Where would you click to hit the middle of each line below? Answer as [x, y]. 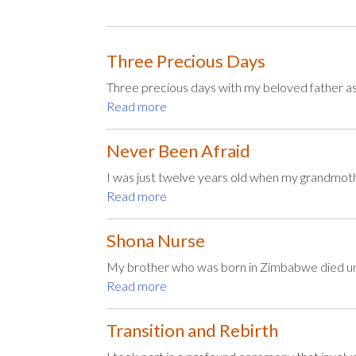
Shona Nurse [156, 240]
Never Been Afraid [179, 151]
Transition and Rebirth [193, 330]
